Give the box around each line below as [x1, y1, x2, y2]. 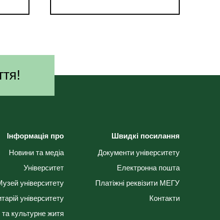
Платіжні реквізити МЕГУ [95, 179, 180, 188]
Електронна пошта [116, 164, 180, 172]
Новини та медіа [8, 148, 64, 157]
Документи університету [97, 148, 180, 157]
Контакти [149, 194, 180, 203]
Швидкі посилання [111, 132, 180, 140]
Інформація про [6, 132, 64, 140]
